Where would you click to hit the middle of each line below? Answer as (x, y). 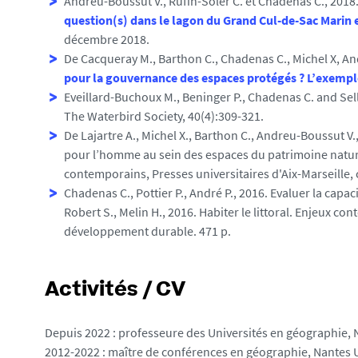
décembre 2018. (107, 39)
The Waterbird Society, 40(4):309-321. (164, 116)
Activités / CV (115, 291)
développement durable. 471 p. (147, 231)
